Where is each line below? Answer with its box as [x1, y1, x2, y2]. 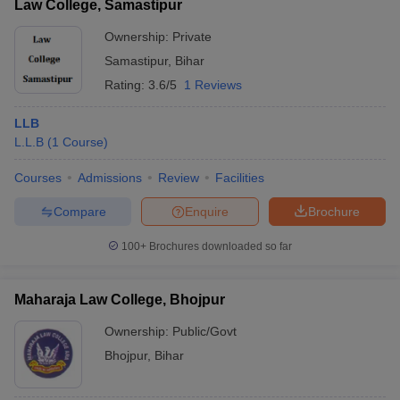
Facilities [215, 171, 264, 185]
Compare [53, 204, 106, 219]
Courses [14, 171, 62, 185]
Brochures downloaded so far [146, 240, 292, 253]
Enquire [185, 204, 229, 219]
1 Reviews [184, 78, 242, 92]
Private [172, 29, 212, 44]
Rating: [104, 78, 148, 92]
